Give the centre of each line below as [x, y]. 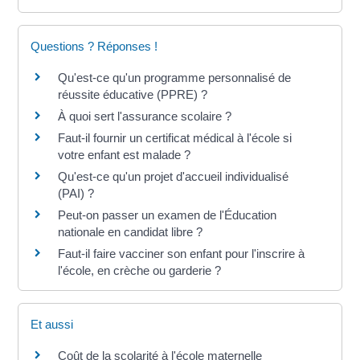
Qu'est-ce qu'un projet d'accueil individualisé [174, 176]
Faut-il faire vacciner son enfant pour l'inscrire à [182, 253]
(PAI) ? [76, 193]
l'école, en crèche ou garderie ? [140, 270]
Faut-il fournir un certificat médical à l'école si [175, 137]
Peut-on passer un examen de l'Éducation [168, 215]
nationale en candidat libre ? [131, 231]
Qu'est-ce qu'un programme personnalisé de [175, 77]
